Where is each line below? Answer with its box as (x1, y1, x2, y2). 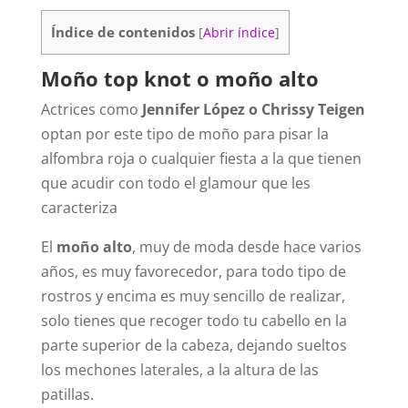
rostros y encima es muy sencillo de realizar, (40, 286, 345, 307)
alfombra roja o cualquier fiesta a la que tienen (40, 148, 362, 169)
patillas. (40, 384, 94, 405)
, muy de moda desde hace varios (131, 237, 362, 258)
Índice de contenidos (50, 23, 195, 41)
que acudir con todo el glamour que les (40, 173, 311, 194)
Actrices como (40, 99, 142, 120)
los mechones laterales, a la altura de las (40, 360, 319, 381)
